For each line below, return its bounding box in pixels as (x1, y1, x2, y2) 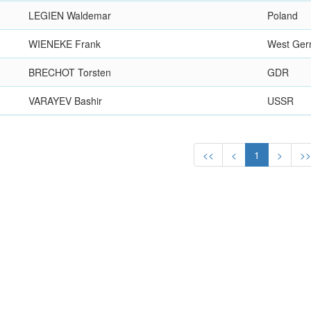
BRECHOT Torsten (28, 65, 112, 79)
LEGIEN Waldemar (28, 8, 112, 22)
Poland (267, 8, 299, 22)
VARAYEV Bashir (28, 94, 103, 108)
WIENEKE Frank (28, 37, 101, 51)
